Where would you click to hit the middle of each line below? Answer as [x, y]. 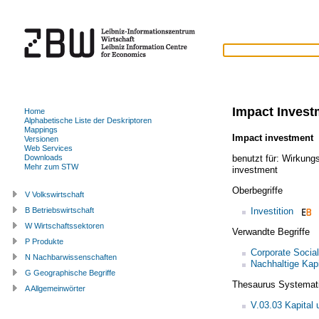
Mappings [41, 129]
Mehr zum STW [51, 166]
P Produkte [44, 241]
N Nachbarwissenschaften [71, 257]
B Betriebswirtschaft [59, 210]
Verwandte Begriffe [271, 231]
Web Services [48, 148]
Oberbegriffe [257, 190]
